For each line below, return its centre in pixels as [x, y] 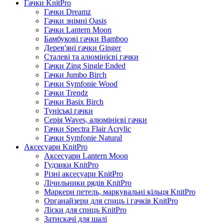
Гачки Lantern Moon [78, 30]
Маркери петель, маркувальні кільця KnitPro [120, 192]
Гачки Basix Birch [74, 102]
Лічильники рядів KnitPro [88, 183]
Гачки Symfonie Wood [81, 84]
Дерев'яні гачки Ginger [82, 48]
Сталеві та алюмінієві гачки [91, 57]
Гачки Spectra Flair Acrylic [87, 129]
